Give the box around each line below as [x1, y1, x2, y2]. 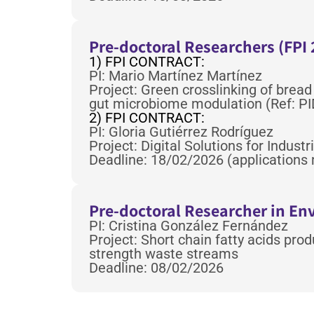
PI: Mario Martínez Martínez [89, 67, 262, 85]
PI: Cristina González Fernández [89, 217, 288, 235]
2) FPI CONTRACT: [89, 109, 205, 127]
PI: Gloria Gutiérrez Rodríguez [89, 123, 273, 141]
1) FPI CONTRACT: [89, 53, 205, 71]
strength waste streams [89, 245, 238, 263]
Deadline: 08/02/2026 [89, 259, 224, 277]
